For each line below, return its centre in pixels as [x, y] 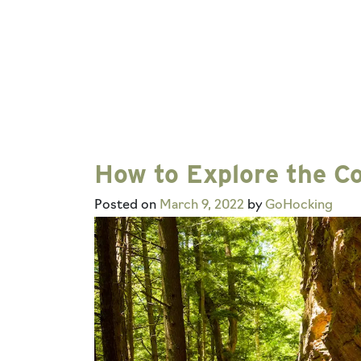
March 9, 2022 [202, 206]
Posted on [127, 206]
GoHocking [299, 206]
